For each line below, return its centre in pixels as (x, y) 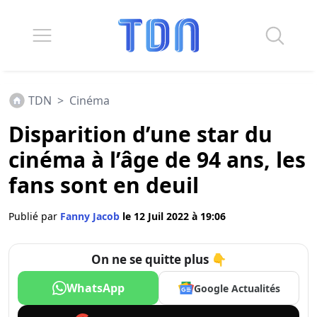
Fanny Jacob (91, 216)
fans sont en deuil (104, 185)
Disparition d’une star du (140, 134)
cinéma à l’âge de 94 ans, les (157, 160)
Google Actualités (237, 288)
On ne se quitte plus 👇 (158, 259)
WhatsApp (95, 288)
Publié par (34, 216)
